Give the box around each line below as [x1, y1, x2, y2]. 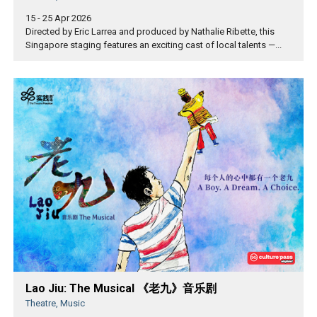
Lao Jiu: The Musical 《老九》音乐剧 [25, 281, 217, 295]
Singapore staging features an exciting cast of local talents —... [25, 40, 282, 51]
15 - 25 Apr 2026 [25, 13, 91, 24]
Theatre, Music [25, 297, 85, 309]
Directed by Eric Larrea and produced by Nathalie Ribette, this [25, 26, 275, 38]
